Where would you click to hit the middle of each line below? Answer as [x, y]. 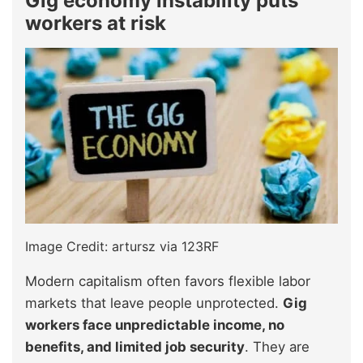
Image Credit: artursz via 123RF [122, 247]
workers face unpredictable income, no [155, 325]
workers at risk [96, 23]
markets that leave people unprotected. [154, 303]
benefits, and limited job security [135, 347]
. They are [277, 347]
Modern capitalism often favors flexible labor [168, 282]
